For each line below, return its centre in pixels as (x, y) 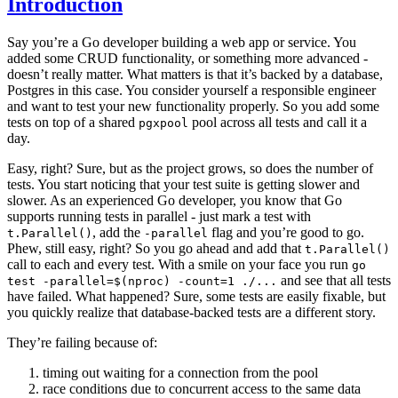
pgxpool (163, 123)
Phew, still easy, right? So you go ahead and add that (156, 248)
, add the (118, 232)
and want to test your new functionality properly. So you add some (193, 106)
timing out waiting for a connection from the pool (180, 372)
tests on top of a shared (73, 122)
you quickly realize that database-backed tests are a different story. (191, 312)
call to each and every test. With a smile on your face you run (179, 264)
